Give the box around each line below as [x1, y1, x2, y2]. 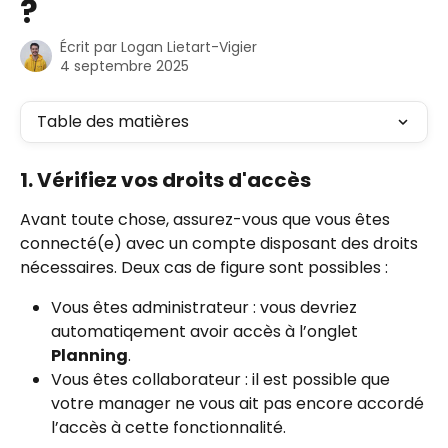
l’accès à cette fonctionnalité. [51, 416, 286, 439]
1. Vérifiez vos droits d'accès [20, 166, 311, 194]
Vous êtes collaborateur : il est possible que [51, 368, 394, 391]
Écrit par [60, 37, 121, 57]
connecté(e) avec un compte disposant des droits [20, 232, 422, 255]
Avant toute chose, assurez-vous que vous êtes [20, 208, 394, 231]
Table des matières [37, 110, 189, 133]
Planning [51, 344, 128, 367]
